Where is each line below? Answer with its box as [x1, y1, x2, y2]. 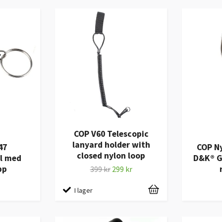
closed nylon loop [77, 150, 145, 161]
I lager [74, 186, 93, 195]
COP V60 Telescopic [73, 128, 149, 139]
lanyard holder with [72, 139, 150, 150]
